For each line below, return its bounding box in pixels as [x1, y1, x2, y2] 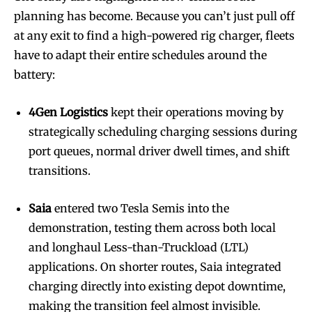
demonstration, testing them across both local [29, 220, 276, 235]
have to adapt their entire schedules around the [14, 47, 267, 62]
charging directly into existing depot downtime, [29, 279, 286, 293]
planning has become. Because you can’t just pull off [14, 8, 295, 23]
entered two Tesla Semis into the [52, 201, 229, 215]
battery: [14, 67, 55, 81]
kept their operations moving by [108, 104, 283, 119]
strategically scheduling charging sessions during [29, 124, 297, 139]
